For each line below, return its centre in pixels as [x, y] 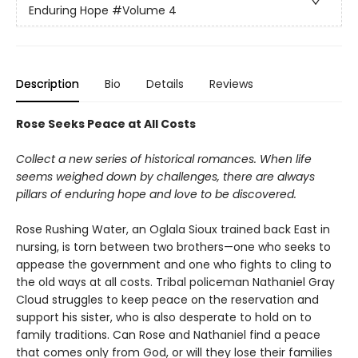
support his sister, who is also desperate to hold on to [164, 317]
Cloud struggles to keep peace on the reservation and [167, 300]
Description [48, 84]
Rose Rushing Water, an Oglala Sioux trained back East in [173, 229]
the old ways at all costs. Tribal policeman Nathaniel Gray [175, 282]
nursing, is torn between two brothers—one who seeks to [173, 247]
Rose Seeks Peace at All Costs [106, 124]
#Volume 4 [144, 11]
